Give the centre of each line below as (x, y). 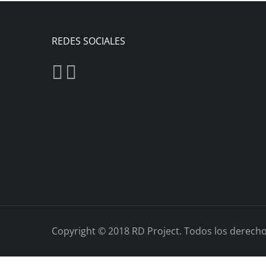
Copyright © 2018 (92, 231)
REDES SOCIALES (88, 41)
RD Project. (157, 231)
